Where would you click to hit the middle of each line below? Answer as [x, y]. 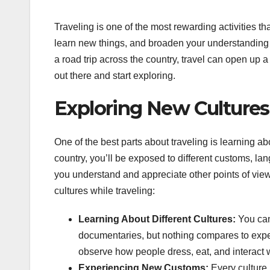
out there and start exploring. [115, 75]
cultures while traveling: [105, 191]
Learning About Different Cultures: [157, 219]
